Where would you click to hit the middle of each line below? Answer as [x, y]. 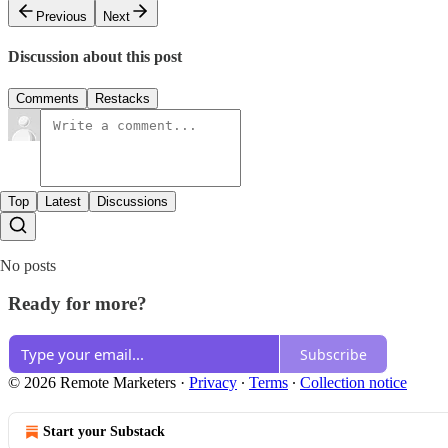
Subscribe [333, 354]
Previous [61, 17]
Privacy [213, 383]
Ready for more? [77, 304]
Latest [63, 201]
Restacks [122, 98]
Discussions [132, 201]
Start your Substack [104, 432]
